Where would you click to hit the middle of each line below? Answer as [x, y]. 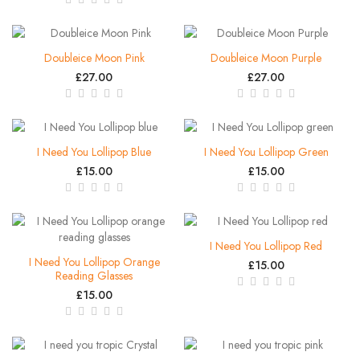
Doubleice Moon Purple [266, 57]
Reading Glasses [94, 275]
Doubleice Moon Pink [94, 57]
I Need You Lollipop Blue [94, 151]
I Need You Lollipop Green [266, 151]
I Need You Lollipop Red [266, 245]
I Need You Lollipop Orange [94, 262]
